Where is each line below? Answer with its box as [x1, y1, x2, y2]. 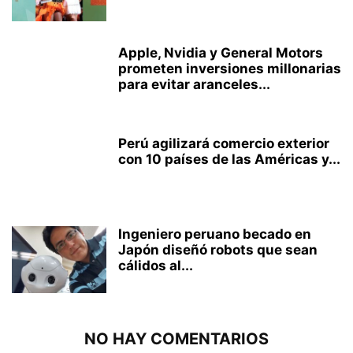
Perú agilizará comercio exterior [118, 135, 329, 151]
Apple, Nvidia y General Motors [118, 44, 323, 61]
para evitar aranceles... [118, 76, 270, 92]
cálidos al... [118, 257, 193, 273]
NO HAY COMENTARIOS [84, 329, 269, 348]
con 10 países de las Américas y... [118, 150, 340, 167]
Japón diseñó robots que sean [118, 241, 318, 258]
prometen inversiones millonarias [118, 60, 341, 76]
